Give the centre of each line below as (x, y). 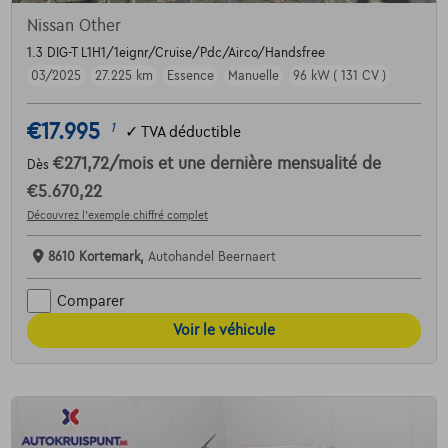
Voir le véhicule (224, 330)
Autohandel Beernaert (211, 257)
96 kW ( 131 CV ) (339, 76)
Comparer (90, 300)
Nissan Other (73, 26)
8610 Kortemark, (97, 257)
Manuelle (253, 76)
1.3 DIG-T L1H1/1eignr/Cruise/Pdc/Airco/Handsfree (175, 53)
